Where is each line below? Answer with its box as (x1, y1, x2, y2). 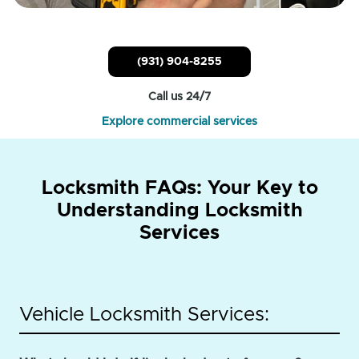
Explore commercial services (102, 116, 257, 128)
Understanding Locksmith (56, 201, 303, 221)
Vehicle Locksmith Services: (19, 305, 269, 325)
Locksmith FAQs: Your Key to (41, 179, 318, 199)
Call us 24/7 (148, 91, 211, 103)
